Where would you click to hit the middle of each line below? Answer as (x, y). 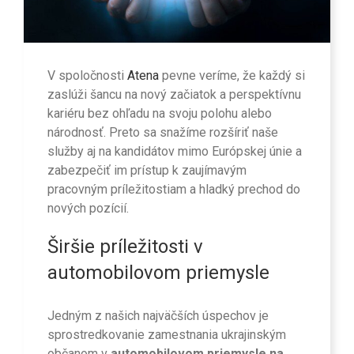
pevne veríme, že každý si (233, 75)
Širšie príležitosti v (125, 246)
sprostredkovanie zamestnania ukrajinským (167, 335)
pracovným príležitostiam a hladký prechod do (174, 189)
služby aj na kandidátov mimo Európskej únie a (175, 151)
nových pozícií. (88, 208)
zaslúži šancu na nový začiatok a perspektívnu (174, 94)
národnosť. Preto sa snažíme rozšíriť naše (163, 132)
